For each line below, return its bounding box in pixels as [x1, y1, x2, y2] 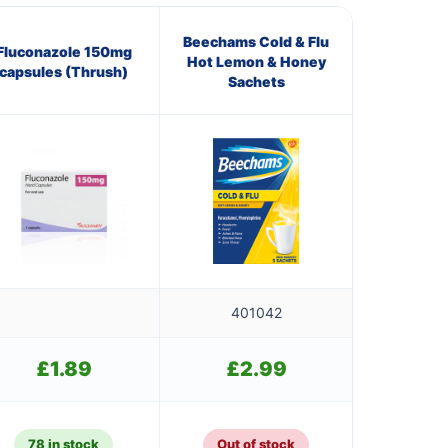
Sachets [227, 72, 285, 90]
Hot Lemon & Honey [186, 52, 326, 70]
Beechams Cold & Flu [183, 32, 329, 50]
